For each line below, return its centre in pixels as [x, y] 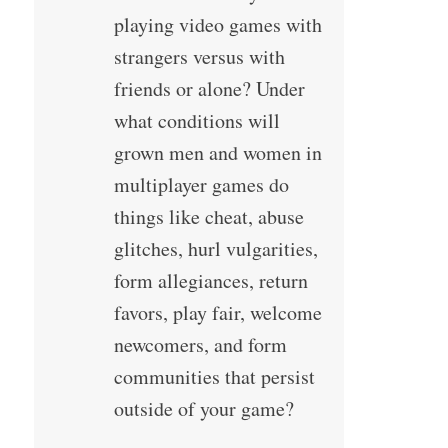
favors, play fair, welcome [217, 313]
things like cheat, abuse [208, 217]
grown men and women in [217, 153]
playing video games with [217, 25]
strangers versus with [199, 57]
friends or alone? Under [209, 89]
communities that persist [214, 377]
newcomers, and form [200, 345]
